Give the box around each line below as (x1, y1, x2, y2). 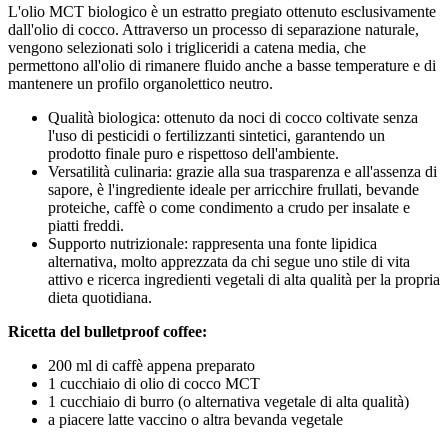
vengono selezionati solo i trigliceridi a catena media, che (8, 38, 366, 56)
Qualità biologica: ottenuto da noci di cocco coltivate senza (48, 108, 418, 126)
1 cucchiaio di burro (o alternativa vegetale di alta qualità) (48, 392, 409, 410)
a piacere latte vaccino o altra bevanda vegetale (48, 410, 343, 428)
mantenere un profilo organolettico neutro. (8, 74, 273, 92)
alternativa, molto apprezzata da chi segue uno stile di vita (48, 252, 410, 270)
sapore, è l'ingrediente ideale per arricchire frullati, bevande (48, 180, 419, 198)
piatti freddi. (48, 216, 124, 234)
